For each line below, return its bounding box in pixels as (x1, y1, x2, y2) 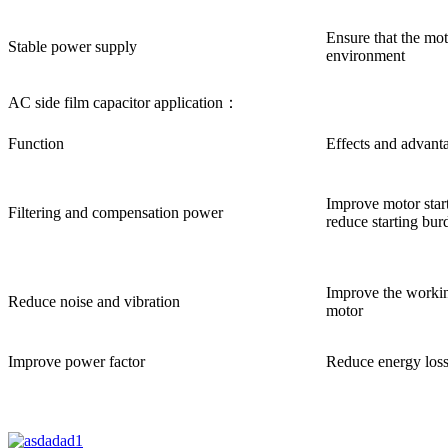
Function (8, 134, 64, 152)
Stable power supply (8, 37, 137, 55)
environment (326, 46, 405, 64)
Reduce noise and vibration (8, 292, 180, 310)
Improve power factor (8, 352, 145, 370)
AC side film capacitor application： (8, 93, 239, 111)
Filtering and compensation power (8, 203, 223, 221)
